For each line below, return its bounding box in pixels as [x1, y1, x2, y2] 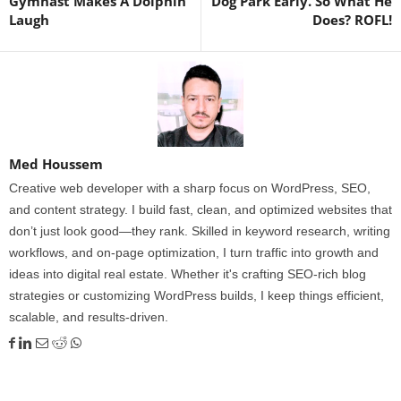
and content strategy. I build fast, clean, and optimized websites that [9, 201, 392, 217]
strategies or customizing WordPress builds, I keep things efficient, [9, 287, 384, 303]
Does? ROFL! [312, 10, 392, 29]
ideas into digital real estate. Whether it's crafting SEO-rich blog [9, 266, 366, 281]
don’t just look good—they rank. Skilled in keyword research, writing [9, 223, 390, 238]
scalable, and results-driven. [9, 309, 168, 324]
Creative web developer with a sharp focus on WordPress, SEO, [9, 180, 371, 195]
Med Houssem [9, 154, 103, 173]
